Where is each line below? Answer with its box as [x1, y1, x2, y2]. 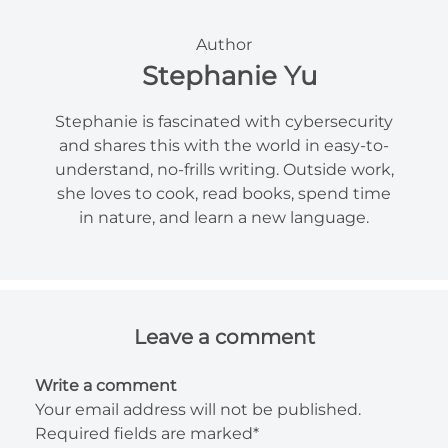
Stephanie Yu [141, 60, 317, 93]
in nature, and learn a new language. [79, 208, 369, 228]
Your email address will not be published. [35, 400, 361, 420]
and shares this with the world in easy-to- [59, 136, 389, 156]
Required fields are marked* [35, 424, 259, 444]
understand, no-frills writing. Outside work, [54, 160, 394, 180]
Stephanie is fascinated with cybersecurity [55, 112, 393, 132]
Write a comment [35, 376, 177, 396]
